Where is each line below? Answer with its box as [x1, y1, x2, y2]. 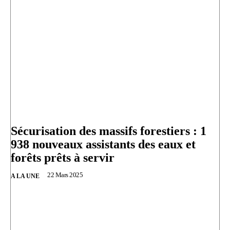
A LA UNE [11, 172, 40, 180]
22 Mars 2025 [47, 171, 83, 179]
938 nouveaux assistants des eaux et [11, 138, 196, 151]
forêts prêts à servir [11, 151, 114, 165]
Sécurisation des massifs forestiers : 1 [11, 124, 206, 138]
